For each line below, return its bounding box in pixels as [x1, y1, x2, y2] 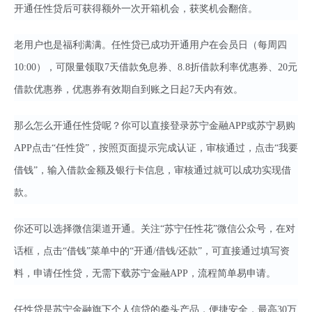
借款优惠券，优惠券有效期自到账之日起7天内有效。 [14, 84, 243, 95]
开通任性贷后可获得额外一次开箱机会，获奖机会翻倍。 [14, 3, 258, 14]
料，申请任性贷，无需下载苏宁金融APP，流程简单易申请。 [14, 268, 276, 279]
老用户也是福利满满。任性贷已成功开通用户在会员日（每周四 [14, 40, 287, 50]
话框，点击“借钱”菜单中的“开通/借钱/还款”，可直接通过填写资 [14, 246, 290, 256]
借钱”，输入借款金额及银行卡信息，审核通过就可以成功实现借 [14, 165, 291, 175]
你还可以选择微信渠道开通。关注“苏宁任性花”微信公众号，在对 [14, 224, 295, 234]
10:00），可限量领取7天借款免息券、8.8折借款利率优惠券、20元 [14, 62, 297, 72]
